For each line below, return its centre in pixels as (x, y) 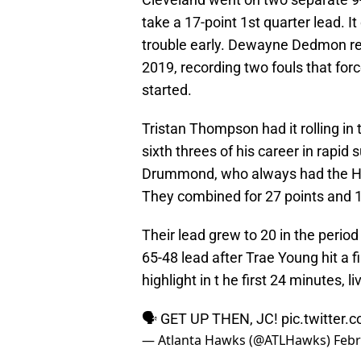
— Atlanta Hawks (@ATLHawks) (238, 340)
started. (167, 90)
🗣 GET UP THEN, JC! (212, 319)
